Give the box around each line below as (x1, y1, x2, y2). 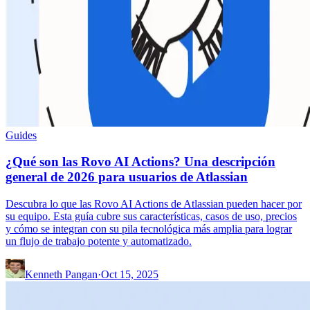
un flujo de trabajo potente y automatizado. (6, 235, 192, 248)
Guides (6, 129, 37, 141)
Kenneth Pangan (25, 268, 98, 281)
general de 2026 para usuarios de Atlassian (6, 170, 248, 185)
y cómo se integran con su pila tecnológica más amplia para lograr (6, 223, 292, 235)
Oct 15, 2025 (101, 268, 158, 281)
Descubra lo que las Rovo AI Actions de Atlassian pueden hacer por (6, 198, 302, 210)
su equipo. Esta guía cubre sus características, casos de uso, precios (6, 210, 297, 223)
